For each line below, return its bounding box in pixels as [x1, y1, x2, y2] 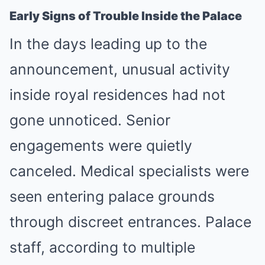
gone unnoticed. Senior [9, 111, 170, 129]
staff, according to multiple [9, 238, 195, 256]
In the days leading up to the [9, 35, 207, 53]
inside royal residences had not [9, 86, 225, 104]
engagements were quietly [9, 137, 192, 154]
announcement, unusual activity [9, 60, 230, 78]
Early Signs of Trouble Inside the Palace [9, 9, 242, 23]
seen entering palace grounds [9, 188, 215, 205]
